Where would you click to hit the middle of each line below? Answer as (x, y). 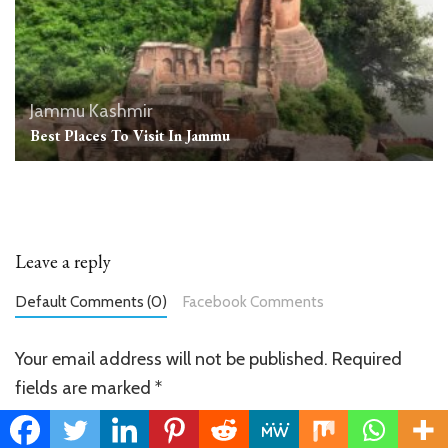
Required (367, 359)
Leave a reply (63, 262)
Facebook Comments (253, 302)
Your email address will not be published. (171, 359)
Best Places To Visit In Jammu (130, 136)
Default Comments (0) (91, 302)
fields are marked (85, 388)
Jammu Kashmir (91, 111)
